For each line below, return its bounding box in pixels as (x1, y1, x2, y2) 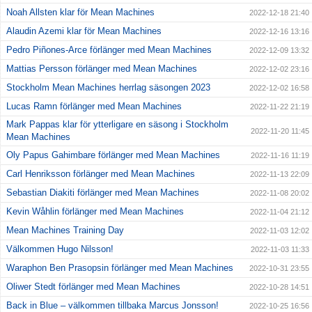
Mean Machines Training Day (6, 225, 124, 236)
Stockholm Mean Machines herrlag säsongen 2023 (6, 82, 210, 93)
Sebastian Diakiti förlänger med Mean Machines (6, 187, 199, 198)
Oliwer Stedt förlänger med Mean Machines (6, 281, 180, 292)
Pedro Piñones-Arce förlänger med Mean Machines (6, 45, 212, 56)
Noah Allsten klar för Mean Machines (6, 7, 155, 18)
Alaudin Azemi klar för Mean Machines (6, 26, 162, 37)
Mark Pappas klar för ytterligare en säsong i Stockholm (6, 119, 228, 130)
